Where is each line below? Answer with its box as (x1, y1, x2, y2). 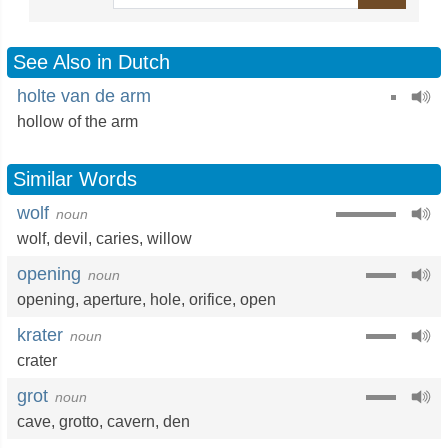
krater (17, 325, 63, 345)
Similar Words (13, 168, 137, 190)
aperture (83, 291, 142, 308)
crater (17, 352, 57, 369)
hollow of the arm (17, 113, 138, 130)
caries (96, 230, 139, 247)
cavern (107, 413, 155, 430)
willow (147, 230, 192, 247)
